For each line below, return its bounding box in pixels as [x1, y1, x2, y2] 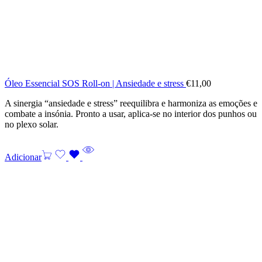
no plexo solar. [5, 119, 58, 129]
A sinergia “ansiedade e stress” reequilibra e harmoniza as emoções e [5, 98, 257, 108]
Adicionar [5, 151, 42, 162]
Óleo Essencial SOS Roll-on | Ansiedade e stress [5, 78, 186, 88]
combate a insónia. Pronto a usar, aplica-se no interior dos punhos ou [5, 108, 257, 119]
